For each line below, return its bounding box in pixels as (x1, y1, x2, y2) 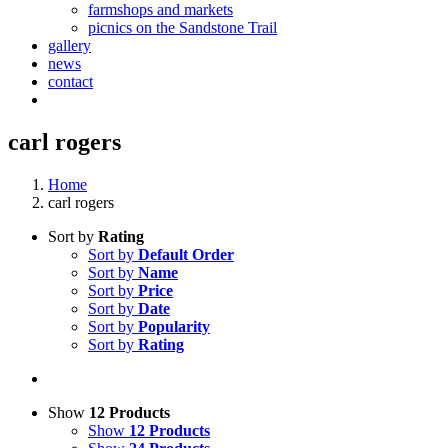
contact (48, 73, 93, 90)
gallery (48, 37, 91, 54)
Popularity (138, 317, 210, 335)
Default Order (138, 245, 234, 263)
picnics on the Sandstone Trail (88, 19, 277, 36)
